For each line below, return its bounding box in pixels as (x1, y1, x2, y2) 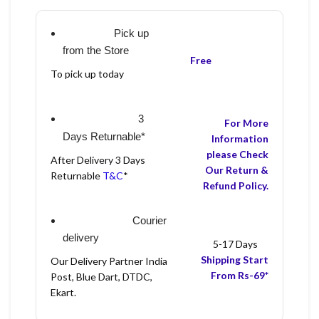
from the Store (63, 44, 129, 57)
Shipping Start (201, 253, 268, 266)
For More (224, 116, 268, 129)
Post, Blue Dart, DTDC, (51, 271, 152, 283)
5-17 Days (213, 237, 258, 250)
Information (211, 132, 268, 145)
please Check (206, 147, 268, 160)
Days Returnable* (63, 130, 145, 142)
